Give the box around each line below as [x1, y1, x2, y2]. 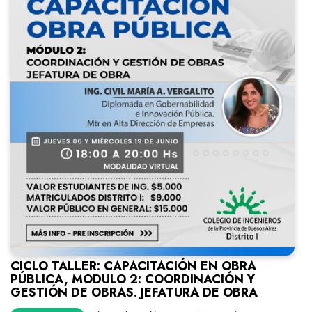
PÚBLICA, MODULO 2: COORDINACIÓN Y [10, 270, 255, 288]
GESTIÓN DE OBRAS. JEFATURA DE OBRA [10, 283, 258, 302]
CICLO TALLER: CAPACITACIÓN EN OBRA [10, 257, 256, 275]
